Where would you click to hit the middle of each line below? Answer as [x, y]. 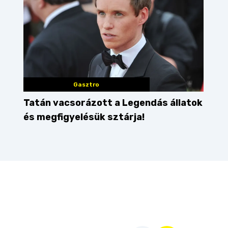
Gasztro [87, 85]
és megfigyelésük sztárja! [84, 117]
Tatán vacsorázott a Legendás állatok [113, 103]
